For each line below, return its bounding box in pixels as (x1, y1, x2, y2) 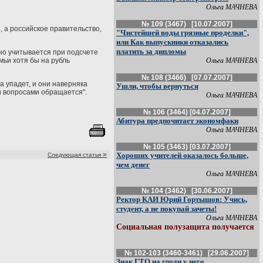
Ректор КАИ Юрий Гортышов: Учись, (116, 195, 247, 204)
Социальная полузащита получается (116, 222, 254, 231)
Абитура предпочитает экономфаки (116, 116, 238, 125)
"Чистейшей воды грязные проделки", (116, 28, 249, 37)
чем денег (116, 160, 150, 169)
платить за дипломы (116, 47, 186, 56)
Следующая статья (48, 151, 101, 158)
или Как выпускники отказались (116, 38, 228, 46)
